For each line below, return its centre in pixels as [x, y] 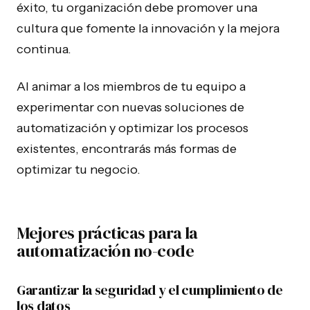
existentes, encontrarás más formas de [127, 149]
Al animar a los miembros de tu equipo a [131, 86]
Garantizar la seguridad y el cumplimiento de [150, 290]
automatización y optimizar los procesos [133, 128]
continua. [44, 49]
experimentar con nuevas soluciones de [130, 107]
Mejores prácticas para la [108, 233]
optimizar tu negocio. [79, 170]
